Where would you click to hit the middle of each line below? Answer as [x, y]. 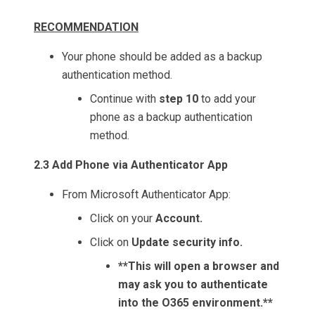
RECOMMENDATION [86, 27]
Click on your [123, 219]
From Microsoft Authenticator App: [146, 195]
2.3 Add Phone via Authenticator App [131, 165]
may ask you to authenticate [193, 285]
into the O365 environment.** [195, 303]
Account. [179, 219]
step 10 [179, 99]
